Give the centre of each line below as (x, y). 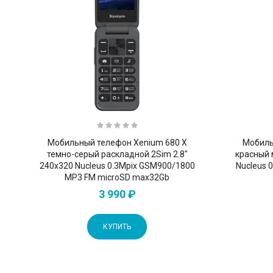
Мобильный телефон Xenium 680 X (117, 142)
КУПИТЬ (117, 226)
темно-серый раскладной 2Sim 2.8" (117, 154)
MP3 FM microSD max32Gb (117, 177)
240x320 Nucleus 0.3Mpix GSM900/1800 (117, 165)
